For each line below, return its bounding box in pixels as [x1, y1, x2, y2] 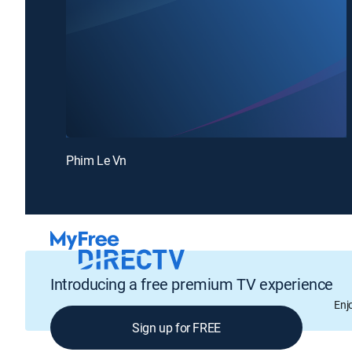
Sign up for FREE [132, 319, 221, 337]
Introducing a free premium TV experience [50, 273, 333, 295]
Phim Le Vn [66, 151, 126, 169]
